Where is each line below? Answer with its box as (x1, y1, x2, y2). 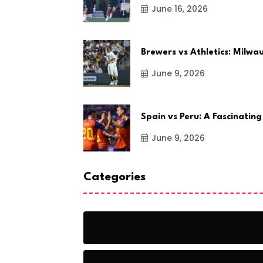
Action (99, 220, 133, 234)
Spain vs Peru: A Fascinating (141, 112, 262, 122)
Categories (83, 171, 146, 184)
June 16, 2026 (151, 2, 208, 15)
